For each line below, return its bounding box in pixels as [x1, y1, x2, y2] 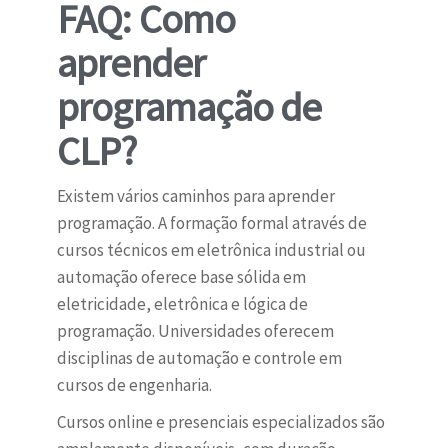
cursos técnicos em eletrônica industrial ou [56, 239, 366, 262]
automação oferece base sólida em [56, 266, 306, 289]
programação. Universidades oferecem [56, 320, 334, 343]
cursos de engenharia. [56, 374, 212, 397]
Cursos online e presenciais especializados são [56, 411, 385, 434]
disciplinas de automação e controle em [56, 347, 342, 370]
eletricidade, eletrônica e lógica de [56, 293, 308, 316]
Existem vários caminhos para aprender [56, 185, 335, 208]
